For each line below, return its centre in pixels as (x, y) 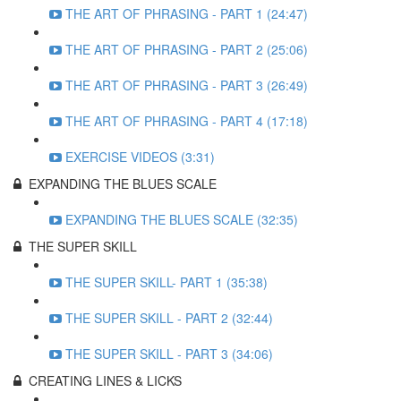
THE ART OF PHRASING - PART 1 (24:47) (187, 13)
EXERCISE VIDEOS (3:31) (140, 157)
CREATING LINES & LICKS (105, 380)
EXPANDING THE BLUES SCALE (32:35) (182, 219)
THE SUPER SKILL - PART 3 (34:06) (169, 354)
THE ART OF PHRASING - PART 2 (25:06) (187, 49)
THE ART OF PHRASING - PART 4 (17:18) (187, 121)
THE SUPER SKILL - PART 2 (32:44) (169, 318)
